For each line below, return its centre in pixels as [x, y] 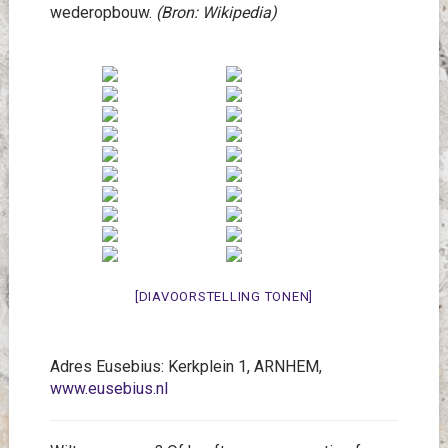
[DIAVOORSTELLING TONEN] [224, 296]
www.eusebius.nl [108, 388]
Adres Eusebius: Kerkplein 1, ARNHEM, [185, 366]
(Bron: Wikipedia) [216, 12]
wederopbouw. [102, 12]
